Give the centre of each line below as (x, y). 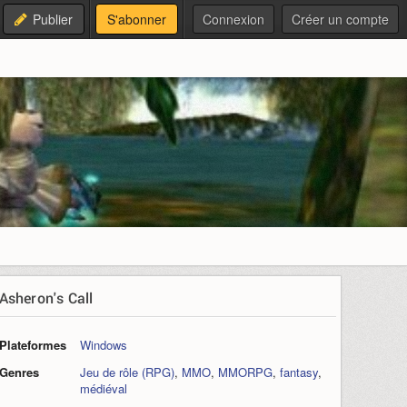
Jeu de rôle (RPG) (127, 372)
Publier (53, 19)
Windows (103, 345)
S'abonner (137, 19)
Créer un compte (340, 19)
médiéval (103, 388)
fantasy (298, 372)
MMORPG (245, 372)
